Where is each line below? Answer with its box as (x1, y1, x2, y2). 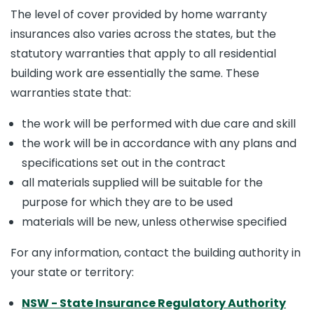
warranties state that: (11, 85, 131, 101)
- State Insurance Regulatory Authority (49, 295, 286, 311)
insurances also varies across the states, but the (11, 26, 276, 42)
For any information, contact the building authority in (11, 245, 301, 261)
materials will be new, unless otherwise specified (22, 214, 287, 230)
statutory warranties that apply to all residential (11, 46, 276, 62)
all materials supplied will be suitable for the (22, 175, 263, 191)
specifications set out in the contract (22, 155, 226, 171)
